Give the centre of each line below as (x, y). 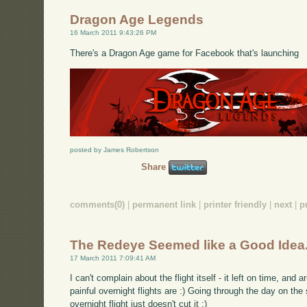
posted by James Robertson (115, 150)
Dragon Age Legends (137, 20)
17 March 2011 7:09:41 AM (113, 258)
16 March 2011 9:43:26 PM (113, 33)
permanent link (164, 205)
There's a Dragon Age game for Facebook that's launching (185, 53)
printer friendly (235, 205)
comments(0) (98, 205)
